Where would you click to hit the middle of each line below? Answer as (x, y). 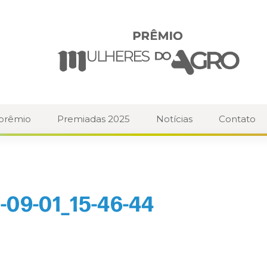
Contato (237, 119)
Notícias (174, 119)
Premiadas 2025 (94, 119)
